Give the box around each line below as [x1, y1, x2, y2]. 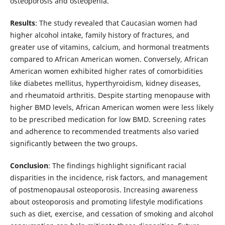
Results [10, 18, 35, 28]
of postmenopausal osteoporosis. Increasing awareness [10, 185, 198, 195]
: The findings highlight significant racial [48, 161, 186, 171]
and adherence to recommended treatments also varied [10, 127, 199, 137]
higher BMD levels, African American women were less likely [10, 102, 213, 113]
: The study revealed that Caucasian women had [35, 18, 197, 28]
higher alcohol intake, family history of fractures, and [10, 30, 189, 40]
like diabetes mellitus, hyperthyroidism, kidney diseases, [10, 78, 201, 88]
